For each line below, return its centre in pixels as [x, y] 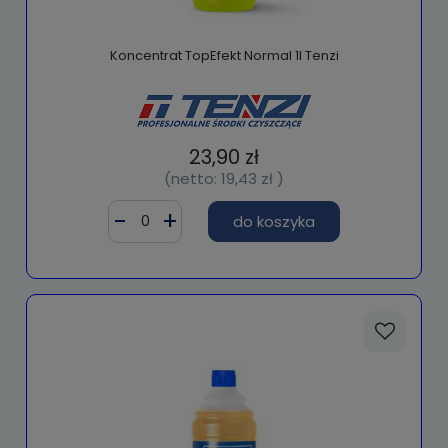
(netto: [192, 178]
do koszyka [274, 221]
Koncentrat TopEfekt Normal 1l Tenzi [224, 55]
